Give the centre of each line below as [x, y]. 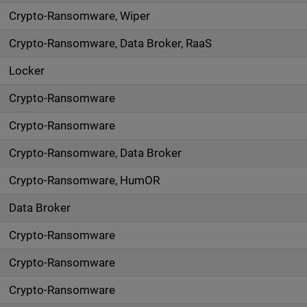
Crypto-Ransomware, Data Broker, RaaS [110, 43]
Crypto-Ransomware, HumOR [84, 180]
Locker [26, 71]
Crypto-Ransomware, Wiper [79, 16]
